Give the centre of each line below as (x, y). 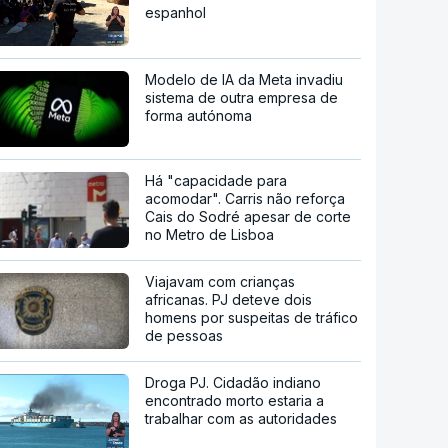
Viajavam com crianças (220, 281)
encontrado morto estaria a (235, 400)
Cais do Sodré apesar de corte (248, 216)
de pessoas (184, 335)
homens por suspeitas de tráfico (252, 317)
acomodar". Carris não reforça (245, 198)
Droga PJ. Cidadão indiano (233, 382)
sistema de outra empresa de (242, 97)
